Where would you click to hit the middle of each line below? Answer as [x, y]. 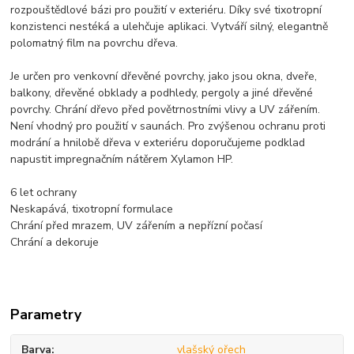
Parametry [46, 314]
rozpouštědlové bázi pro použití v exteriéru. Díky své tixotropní [166, 9]
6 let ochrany [44, 192]
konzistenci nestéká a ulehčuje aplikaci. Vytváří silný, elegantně [169, 26]
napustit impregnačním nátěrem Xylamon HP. [122, 159]
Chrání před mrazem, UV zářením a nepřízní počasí [137, 225]
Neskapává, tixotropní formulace [92, 209]
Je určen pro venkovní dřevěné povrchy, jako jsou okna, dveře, [164, 76]
